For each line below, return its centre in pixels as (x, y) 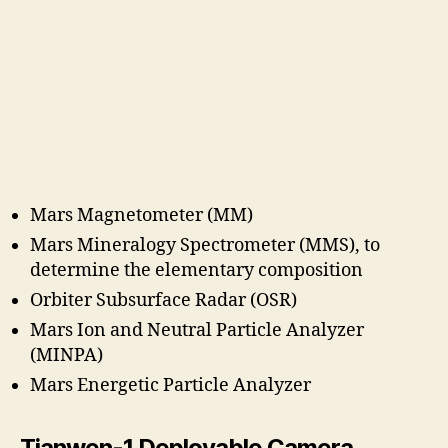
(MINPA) (66, 355)
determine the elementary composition (196, 270)
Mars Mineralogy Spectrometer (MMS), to (205, 245)
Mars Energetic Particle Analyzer (170, 385)
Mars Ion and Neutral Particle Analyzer (197, 330)
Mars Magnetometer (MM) (141, 215)
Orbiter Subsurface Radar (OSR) (163, 300)
